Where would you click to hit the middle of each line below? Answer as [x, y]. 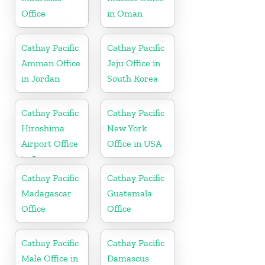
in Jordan [41, 78]
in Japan [38, 159]
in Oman [125, 13]
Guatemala [130, 193]
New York [127, 128]
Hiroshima [43, 128]
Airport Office [50, 143]
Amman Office [51, 63]
